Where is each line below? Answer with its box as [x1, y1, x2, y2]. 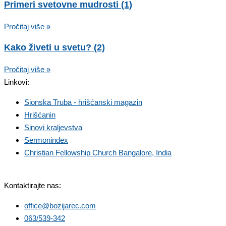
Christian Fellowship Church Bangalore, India [24, 148, 172, 157]
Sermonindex [24, 135, 68, 144]
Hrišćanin [24, 110, 55, 119]
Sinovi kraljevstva [24, 123, 82, 132]
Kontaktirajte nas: [4, 181, 61, 190]
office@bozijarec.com [24, 201, 96, 210]
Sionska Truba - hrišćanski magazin [24, 97, 142, 106]
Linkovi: [4, 77, 29, 86]
